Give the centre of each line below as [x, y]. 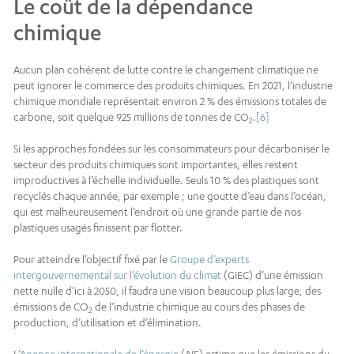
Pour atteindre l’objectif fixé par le [92, 259]
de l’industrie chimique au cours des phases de [199, 306]
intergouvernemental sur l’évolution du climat [117, 275]
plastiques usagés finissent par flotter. [98, 227]
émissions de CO [51, 306]
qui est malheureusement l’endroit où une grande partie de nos [157, 211]
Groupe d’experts [209, 259]
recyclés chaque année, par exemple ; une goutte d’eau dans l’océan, [170, 196]
